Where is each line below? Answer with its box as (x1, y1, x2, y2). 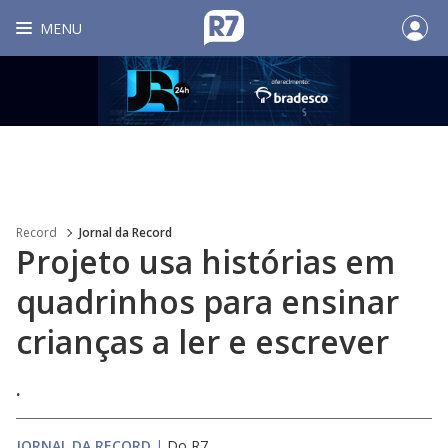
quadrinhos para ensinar (16, 280, 399, 323)
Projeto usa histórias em (16, 240, 395, 283)
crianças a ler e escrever (16, 320, 389, 363)
